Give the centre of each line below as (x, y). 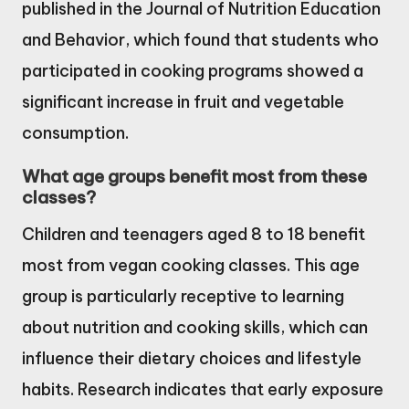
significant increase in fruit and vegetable (183, 101)
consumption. (75, 132)
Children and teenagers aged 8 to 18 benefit (194, 234)
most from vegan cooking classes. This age (191, 265)
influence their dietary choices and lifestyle (192, 358)
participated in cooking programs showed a (193, 70)
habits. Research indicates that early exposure (203, 389)
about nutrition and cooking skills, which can (195, 327)
